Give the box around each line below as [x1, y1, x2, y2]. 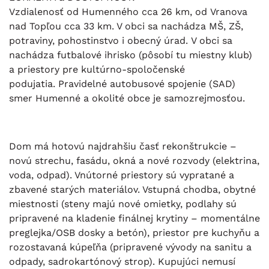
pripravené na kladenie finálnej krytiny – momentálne [9, 213, 260, 225]
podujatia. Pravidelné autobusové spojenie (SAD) [9, 78, 235, 90]
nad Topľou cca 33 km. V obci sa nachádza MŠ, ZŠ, [9, 20, 243, 32]
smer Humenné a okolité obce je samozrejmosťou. [9, 92, 245, 104]
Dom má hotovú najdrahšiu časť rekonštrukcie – [9, 141, 237, 153]
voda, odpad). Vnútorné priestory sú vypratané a [9, 169, 234, 181]
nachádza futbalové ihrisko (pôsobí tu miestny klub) [9, 49, 252, 61]
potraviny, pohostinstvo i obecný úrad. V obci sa [9, 35, 232, 47]
